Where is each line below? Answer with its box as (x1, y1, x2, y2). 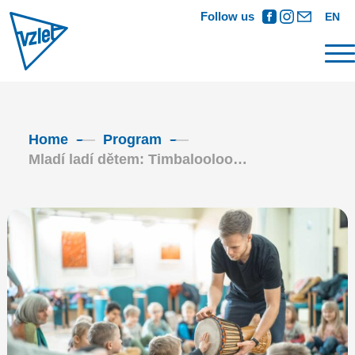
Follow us (200, 10, 254, 23)
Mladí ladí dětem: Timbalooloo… (29, 151, 247, 167)
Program (103, 132, 162, 147)
